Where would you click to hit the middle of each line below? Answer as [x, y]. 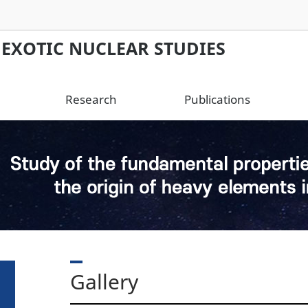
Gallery [104, 282]
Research [91, 99]
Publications [217, 99]
